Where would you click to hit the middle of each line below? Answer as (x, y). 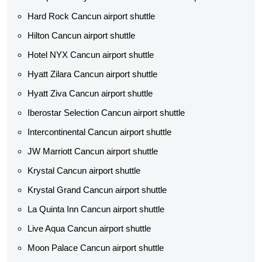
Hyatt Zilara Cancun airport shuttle (92, 74)
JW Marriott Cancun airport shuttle (93, 151)
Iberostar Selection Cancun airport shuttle (106, 113)
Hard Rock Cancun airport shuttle (91, 16)
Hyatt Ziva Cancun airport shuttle (90, 93)
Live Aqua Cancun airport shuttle (89, 228)
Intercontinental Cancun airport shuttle (99, 132)
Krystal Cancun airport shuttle (84, 170)
